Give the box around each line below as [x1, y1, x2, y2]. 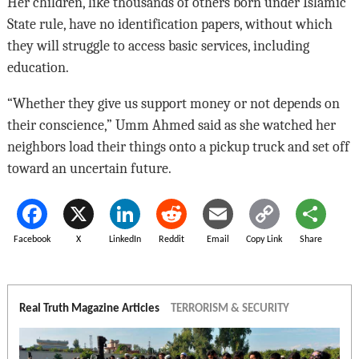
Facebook [13, 235, 50, 245]
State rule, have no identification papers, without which [6, 16, 333, 33]
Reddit [158, 235, 184, 245]
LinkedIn [108, 235, 141, 245]
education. [6, 59, 69, 76]
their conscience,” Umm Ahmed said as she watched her [6, 117, 336, 134]
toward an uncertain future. [6, 160, 171, 177]
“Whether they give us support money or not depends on [6, 95, 340, 112]
